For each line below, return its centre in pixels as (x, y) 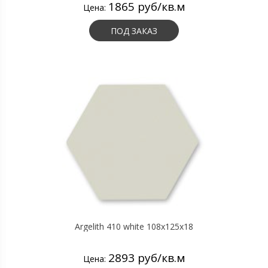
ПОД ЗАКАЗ (134, 31)
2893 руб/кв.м (147, 258)
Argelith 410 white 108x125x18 (134, 226)
